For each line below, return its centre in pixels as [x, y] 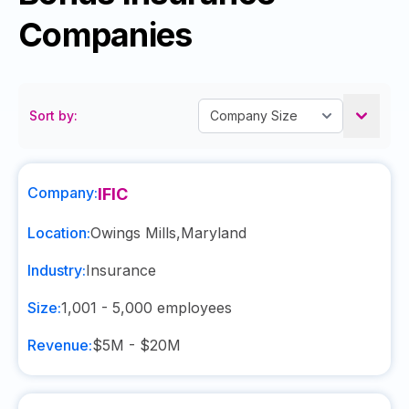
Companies [105, 35]
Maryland [214, 233]
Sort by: [53, 115]
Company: [63, 193]
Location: [59, 233]
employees [192, 308]
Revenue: [60, 345]
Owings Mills [133, 233]
